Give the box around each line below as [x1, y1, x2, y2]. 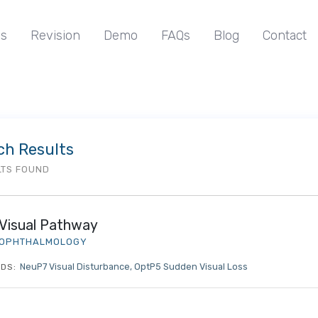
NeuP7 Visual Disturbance [20, 261, 130, 272]
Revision [31, 28, 80, 43]
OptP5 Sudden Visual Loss [134, 261, 248, 272]
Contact [263, 28, 307, 43]
